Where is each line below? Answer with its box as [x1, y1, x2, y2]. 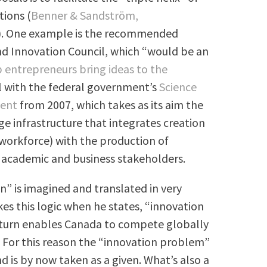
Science [159, 79, 197, 94]
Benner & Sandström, [31, 7, 139, 23]
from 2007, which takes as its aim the [17, 97, 204, 112]
